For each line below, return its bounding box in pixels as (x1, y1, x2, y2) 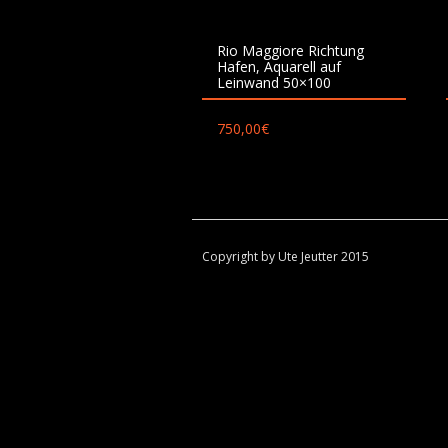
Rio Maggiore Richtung (217, 40, 364, 60)
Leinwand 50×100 (217, 72, 331, 92)
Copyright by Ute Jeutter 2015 (202, 247, 369, 265)
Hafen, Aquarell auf (217, 56, 341, 76)
